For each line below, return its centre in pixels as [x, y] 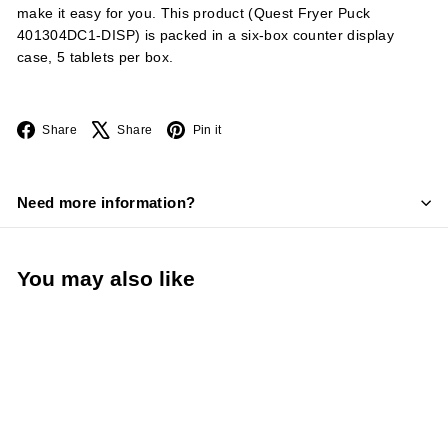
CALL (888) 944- [89, 427]
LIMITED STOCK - [93, 417]
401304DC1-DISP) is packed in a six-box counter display [205, 35]
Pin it [207, 129]
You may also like [106, 278]
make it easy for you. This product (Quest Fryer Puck [194, 13]
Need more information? [106, 202]
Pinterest [265, 128]
